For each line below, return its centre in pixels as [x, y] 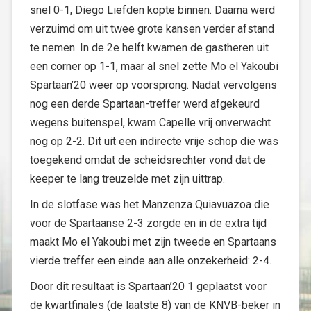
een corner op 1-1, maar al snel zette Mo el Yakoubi [154, 66]
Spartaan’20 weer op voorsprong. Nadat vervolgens [153, 85]
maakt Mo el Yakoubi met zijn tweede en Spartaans [153, 242]
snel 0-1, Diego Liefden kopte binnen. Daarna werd [152, 10]
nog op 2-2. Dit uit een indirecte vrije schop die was [154, 141]
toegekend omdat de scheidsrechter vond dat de [148, 160]
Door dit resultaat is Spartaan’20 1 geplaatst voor [148, 286]
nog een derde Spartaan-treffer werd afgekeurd [145, 104]
